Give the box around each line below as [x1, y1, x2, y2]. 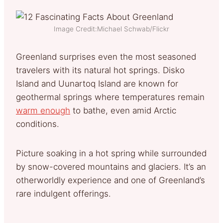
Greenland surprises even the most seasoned [16, 51, 196, 62]
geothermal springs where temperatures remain [16, 92, 205, 102]
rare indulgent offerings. [16, 188, 111, 199]
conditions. [16, 118, 64, 129]
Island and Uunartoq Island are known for [16, 78, 178, 89]
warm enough [16, 105, 70, 115]
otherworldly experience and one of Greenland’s [16, 175, 205, 185]
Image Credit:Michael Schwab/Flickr [54, 24, 169, 33]
